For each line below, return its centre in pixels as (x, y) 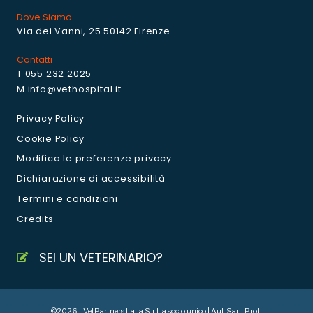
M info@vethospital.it (69, 89)
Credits (35, 219)
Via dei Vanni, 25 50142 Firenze (94, 31)
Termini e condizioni (67, 198)
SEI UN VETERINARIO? (101, 258)
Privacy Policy (51, 118)
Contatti (35, 60)
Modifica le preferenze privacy (94, 159)
